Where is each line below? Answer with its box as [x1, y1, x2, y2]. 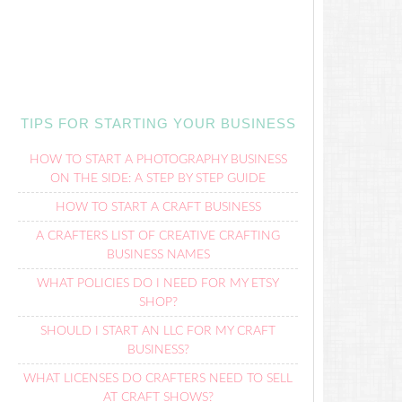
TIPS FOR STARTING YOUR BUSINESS [20, 116, 296, 131]
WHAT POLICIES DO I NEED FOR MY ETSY [37, 277, 279, 290]
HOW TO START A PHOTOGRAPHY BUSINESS [29, 153, 287, 166]
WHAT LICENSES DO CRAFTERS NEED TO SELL [23, 372, 293, 385]
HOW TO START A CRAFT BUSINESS [55, 201, 261, 214]
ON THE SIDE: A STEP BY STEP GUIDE [50, 172, 266, 185]
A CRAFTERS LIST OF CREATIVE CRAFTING [36, 230, 280, 242]
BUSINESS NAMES [106, 249, 210, 261]
